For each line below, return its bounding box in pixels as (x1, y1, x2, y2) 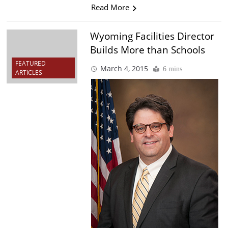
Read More (91, 2, 129, 13)
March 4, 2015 (100, 64, 148, 74)
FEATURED (15, 59, 46, 68)
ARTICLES (15, 68, 42, 77)
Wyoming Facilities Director (90, 30, 214, 43)
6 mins (162, 65, 182, 73)
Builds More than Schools (90, 43, 205, 57)
